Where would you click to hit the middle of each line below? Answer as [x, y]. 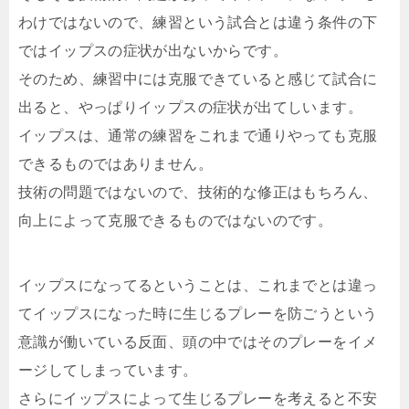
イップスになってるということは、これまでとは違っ [198, 285]
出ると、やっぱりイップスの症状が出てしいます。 [190, 107]
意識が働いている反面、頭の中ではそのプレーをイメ [198, 342]
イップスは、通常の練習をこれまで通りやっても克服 [198, 136]
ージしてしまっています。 [108, 370]
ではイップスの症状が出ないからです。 [153, 51]
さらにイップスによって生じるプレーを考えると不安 [198, 399]
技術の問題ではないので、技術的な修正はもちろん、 [198, 192]
